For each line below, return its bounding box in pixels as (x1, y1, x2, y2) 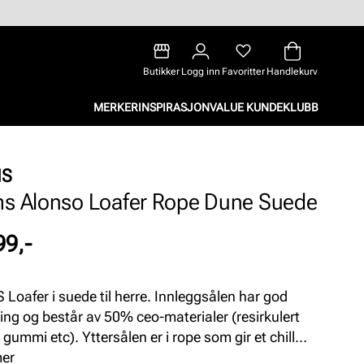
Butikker (143, 66, 180, 77)
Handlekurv (266, 66, 318, 77)
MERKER (93, 100, 138, 114)
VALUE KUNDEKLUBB (210, 100, 318, 114)
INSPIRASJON (138, 100, 210, 114)
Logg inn (181, 66, 220, 77)
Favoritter (222, 66, 265, 77)
